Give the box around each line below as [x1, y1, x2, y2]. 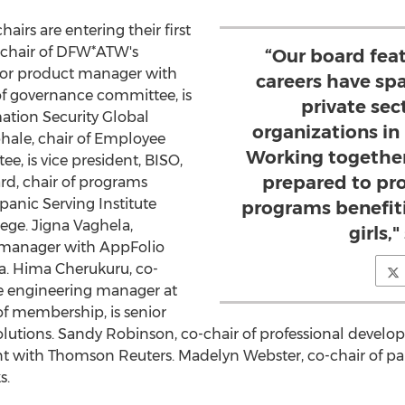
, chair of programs [15, 174, 147, 191]
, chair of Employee [31, 130, 165, 147]
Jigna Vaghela [31, 217, 130, 234]
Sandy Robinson [57, 325, 174, 343]
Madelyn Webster [177, 347, 301, 364]
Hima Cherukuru [12, 260, 129, 278]
